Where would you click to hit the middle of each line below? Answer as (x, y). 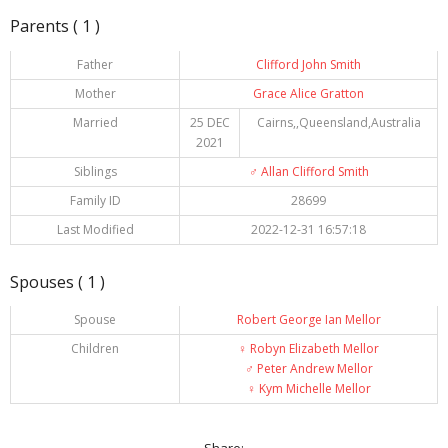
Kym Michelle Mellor (313, 389)
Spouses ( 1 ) (57, 281)
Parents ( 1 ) (55, 25)
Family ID (95, 200)
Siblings (95, 171)
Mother (95, 93)
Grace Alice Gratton (308, 93)
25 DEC (209, 122)
